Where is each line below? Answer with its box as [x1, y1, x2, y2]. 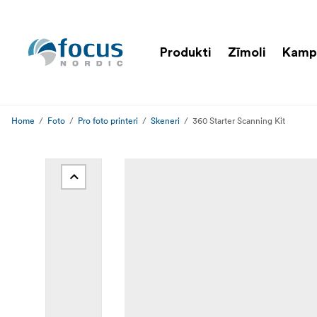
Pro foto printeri [78, 115, 138, 126]
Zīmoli [228, 45, 265, 59]
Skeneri [151, 115, 180, 126]
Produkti [160, 45, 211, 59]
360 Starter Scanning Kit [192, 115, 285, 126]
